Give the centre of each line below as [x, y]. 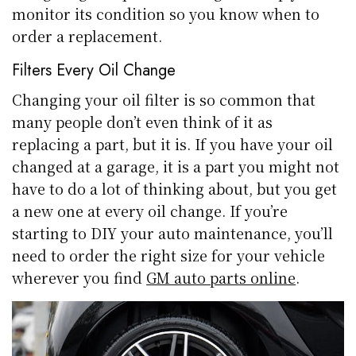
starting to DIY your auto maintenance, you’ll [173, 233]
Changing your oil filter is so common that [164, 100]
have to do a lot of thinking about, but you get [175, 189]
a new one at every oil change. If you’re [150, 211]
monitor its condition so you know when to [166, 14]
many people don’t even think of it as [143, 122]
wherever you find [79, 278]
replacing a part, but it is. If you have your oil [173, 144]
